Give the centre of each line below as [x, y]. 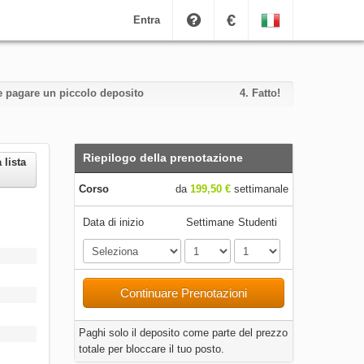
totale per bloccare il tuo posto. [151, 349]
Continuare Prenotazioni [183, 293]
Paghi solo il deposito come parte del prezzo [183, 333]
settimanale [259, 189]
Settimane [210, 222]
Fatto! [266, 93]
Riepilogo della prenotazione [162, 158]
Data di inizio [113, 222]
